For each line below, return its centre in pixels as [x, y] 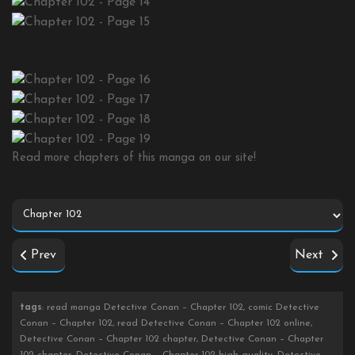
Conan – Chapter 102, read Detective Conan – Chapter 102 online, [166, 324]
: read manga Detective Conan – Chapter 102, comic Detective [181, 308]
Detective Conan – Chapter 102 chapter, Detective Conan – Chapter [172, 340]
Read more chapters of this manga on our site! [134, 158]
